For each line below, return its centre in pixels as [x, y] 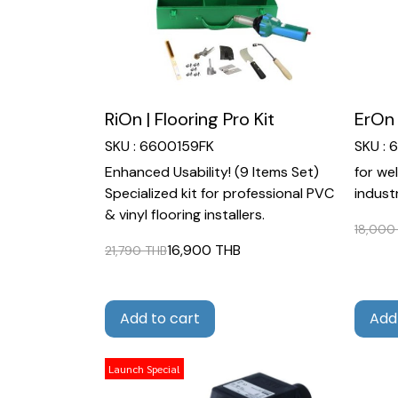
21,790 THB [136, 250]
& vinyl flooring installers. [185, 215]
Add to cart [160, 319]
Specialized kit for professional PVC [219, 194]
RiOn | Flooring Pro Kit [190, 119]
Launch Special [144, 369]
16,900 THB [204, 251]
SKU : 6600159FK [159, 147]
